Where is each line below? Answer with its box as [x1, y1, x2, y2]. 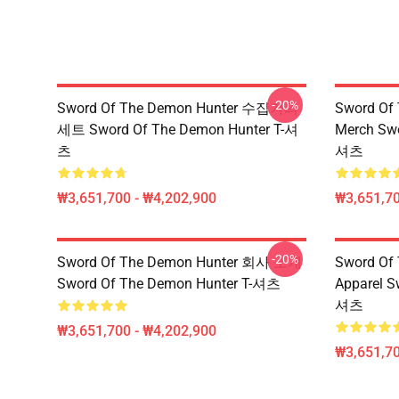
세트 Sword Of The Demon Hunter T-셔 [57, 121, 298, 138]
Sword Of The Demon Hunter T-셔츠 [57, 275, 281, 292]
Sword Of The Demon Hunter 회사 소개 [57, 254, 302, 271]
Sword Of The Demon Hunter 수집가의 [57, 100, 298, 117]
